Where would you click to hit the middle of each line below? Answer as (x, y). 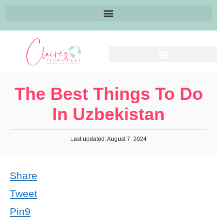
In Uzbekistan (108, 114)
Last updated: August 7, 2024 (108, 139)
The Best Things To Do (108, 94)
